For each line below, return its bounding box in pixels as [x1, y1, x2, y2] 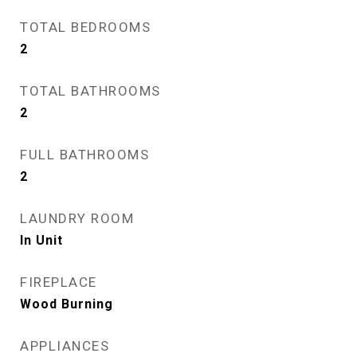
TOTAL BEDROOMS [20, 19, 151, 35]
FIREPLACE [20, 274, 97, 290]
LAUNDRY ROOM [20, 210, 134, 226]
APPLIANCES [20, 338, 109, 354]
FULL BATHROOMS [20, 147, 149, 163]
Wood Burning [20, 296, 113, 312]
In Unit [20, 233, 63, 248]
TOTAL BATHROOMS [20, 83, 161, 99]
